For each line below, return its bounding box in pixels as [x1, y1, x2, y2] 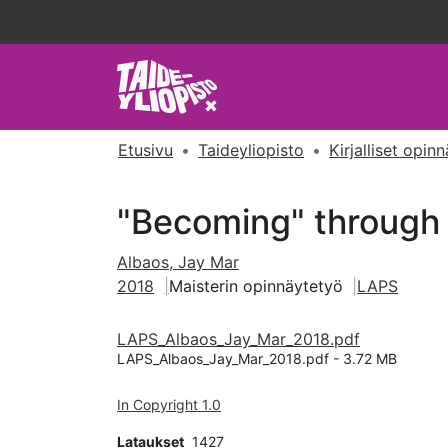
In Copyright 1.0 [117, 396, 221, 413]
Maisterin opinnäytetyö [168, 276, 343, 296]
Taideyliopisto [198, 140, 304, 160]
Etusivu [118, 140, 173, 160]
